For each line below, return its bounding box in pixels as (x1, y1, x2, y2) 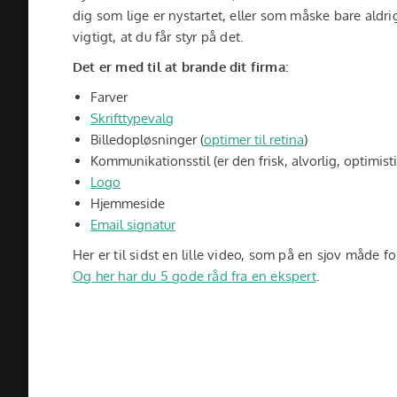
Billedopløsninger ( (90, 131, 204, 148)
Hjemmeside (90, 195, 165, 212)
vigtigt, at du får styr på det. (73, 28, 245, 45)
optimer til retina (204, 131, 304, 148)
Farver (90, 89, 128, 105)
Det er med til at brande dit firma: (73, 58, 288, 75)
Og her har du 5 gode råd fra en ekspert (73, 268, 316, 284)
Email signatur (90, 216, 175, 233)
